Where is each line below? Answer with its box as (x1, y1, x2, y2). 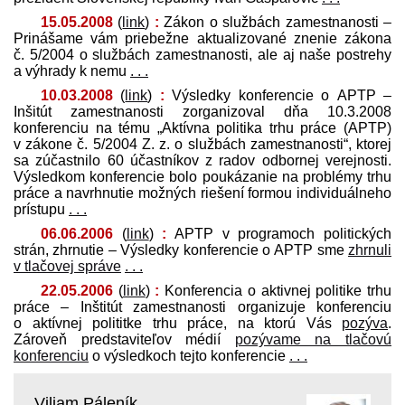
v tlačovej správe (14, 258, 121, 274)
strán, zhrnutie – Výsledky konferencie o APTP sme (14, 241, 348, 258)
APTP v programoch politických (166, 225, 392, 241)
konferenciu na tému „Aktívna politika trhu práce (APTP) (14, 119, 391, 136)
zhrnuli (348, 241, 391, 258)
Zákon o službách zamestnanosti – (158, 14, 392, 30)
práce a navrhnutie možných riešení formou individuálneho (14, 184, 391, 201)
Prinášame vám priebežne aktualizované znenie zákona (14, 30, 391, 46)
